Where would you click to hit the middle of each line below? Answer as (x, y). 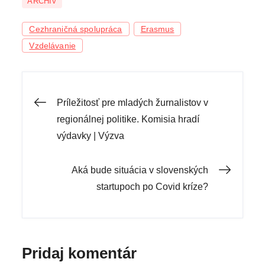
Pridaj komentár (80, 253)
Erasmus (157, 29)
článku (70, 179)
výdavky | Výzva (91, 136)
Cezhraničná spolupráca (76, 29)
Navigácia (88, 104)
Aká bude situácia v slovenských (140, 170)
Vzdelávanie (52, 46)
